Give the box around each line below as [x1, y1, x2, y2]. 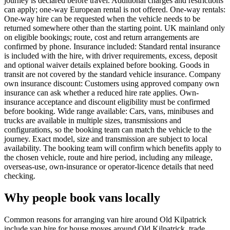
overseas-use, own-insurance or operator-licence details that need [4, 162, 214, 171]
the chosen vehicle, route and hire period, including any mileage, [4, 153, 213, 162]
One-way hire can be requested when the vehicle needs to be [4, 14, 200, 24]
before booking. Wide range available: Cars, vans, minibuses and [4, 107, 214, 116]
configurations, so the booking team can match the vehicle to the [4, 125, 212, 135]
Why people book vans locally [4, 191, 160, 205]
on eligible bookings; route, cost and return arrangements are [4, 33, 199, 42]
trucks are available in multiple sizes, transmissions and [4, 116, 181, 125]
